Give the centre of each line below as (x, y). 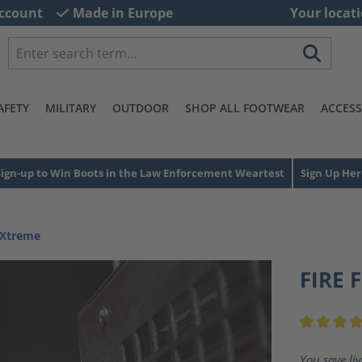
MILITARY (70, 108)
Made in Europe (122, 13)
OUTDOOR (140, 108)
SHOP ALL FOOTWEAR (244, 108)
